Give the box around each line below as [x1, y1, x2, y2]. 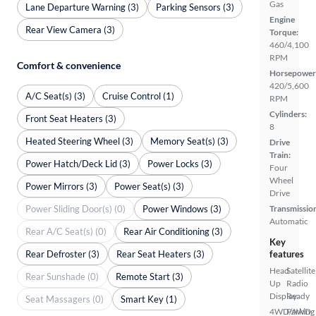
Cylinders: [269, 109, 307, 119]
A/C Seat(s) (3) [25, 90, 85, 102]
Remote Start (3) [116, 270, 183, 282]
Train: [269, 150, 291, 160]
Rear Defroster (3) [25, 248, 99, 260]
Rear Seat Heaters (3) [116, 248, 205, 260]
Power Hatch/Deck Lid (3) [25, 157, 130, 169]
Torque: [269, 27, 298, 37]
